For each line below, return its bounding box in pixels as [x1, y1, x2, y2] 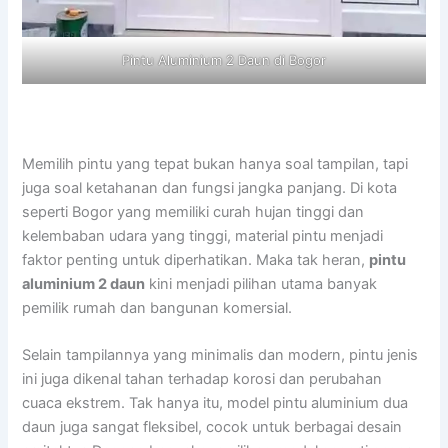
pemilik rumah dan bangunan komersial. [22, 299, 293, 318]
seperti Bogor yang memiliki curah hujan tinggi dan [22, 203, 365, 222]
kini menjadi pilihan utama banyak [145, 275, 378, 294]
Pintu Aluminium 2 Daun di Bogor [122, 51, 326, 68]
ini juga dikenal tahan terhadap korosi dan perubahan [22, 370, 383, 389]
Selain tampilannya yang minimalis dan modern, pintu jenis [22, 346, 419, 365]
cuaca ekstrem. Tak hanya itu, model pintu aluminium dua [22, 394, 409, 413]
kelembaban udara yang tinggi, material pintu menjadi [22, 227, 384, 246]
